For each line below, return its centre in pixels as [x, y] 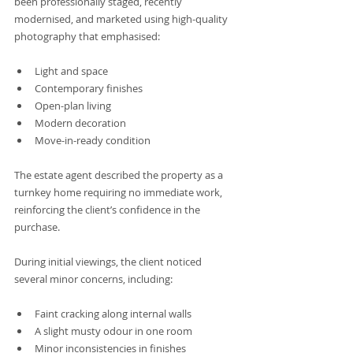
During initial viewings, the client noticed [109, 262]
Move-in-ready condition [93, 141]
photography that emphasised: [87, 37]
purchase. [37, 227]
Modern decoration [80, 123]
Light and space [71, 71]
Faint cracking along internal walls [113, 314]
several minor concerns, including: [93, 279]
